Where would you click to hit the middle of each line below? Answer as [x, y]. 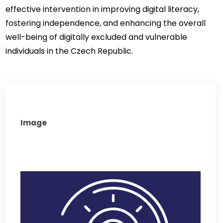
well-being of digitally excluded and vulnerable [97, 37]
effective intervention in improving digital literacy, [103, 9]
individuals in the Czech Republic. [69, 51]
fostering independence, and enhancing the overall [106, 23]
